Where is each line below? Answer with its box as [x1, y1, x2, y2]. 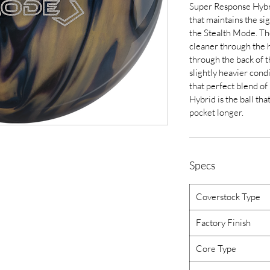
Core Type [196, 243, 236, 254]
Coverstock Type [196, 191, 260, 202]
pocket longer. [189, 107, 243, 118]
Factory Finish [196, 217, 251, 228]
